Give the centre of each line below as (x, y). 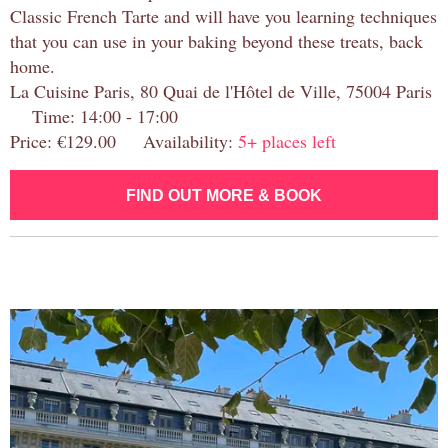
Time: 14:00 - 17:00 (94, 116)
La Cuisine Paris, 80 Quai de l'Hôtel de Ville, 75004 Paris (221, 91)
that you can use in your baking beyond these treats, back (216, 41)
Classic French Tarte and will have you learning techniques (223, 16)
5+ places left (287, 141)
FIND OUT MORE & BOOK (224, 196)
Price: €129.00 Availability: (124, 141)
